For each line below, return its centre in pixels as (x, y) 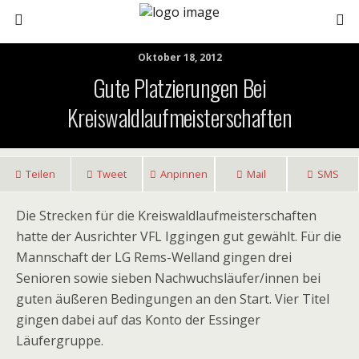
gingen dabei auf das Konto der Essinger (138, 320)
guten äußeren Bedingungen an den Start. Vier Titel (173, 299)
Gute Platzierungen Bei (179, 87)
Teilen (40, 174)
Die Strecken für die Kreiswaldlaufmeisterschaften (166, 216)
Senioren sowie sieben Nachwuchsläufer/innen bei (168, 278)
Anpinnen (184, 174)
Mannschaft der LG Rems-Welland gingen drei (154, 257)
